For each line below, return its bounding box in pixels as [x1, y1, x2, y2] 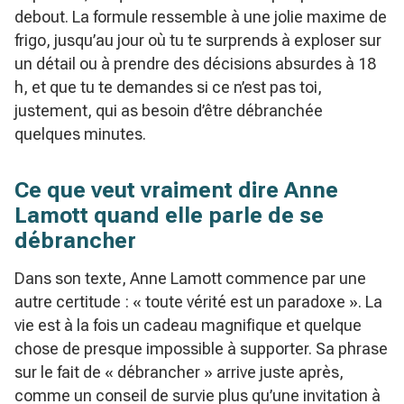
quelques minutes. [14, 124, 146, 143]
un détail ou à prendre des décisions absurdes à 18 [14, 53, 376, 73]
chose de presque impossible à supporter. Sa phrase [14, 338, 388, 358]
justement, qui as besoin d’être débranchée [14, 100, 323, 120]
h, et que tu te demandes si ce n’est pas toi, [14, 77, 322, 96]
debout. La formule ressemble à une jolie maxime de [14, 6, 387, 26]
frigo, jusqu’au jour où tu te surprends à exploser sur [14, 30, 381, 50]
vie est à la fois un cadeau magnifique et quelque [14, 315, 362, 335]
